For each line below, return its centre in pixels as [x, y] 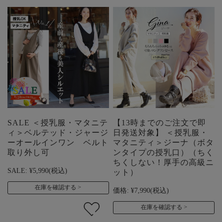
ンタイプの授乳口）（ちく [164, 153]
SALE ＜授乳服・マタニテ [58, 123]
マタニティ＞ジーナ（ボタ [164, 143]
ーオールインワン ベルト [58, 143]
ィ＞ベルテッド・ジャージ [58, 133]
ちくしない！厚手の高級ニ [164, 163]
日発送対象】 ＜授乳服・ [161, 133]
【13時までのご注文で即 [160, 123]
